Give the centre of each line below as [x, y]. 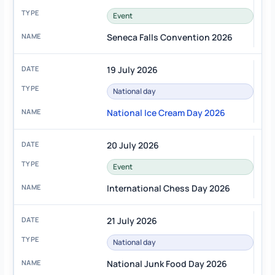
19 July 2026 [132, 70]
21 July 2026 [132, 221]
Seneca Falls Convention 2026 [169, 37]
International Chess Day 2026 [168, 188]
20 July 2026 [133, 145]
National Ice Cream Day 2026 [166, 113]
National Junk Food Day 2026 [167, 264]
